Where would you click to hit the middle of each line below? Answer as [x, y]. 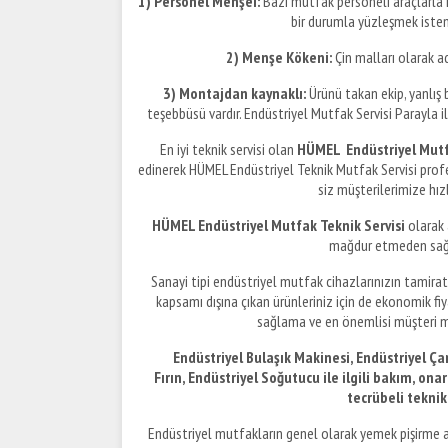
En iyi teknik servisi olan [228, 148]
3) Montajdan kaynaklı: [234, 92]
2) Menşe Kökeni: [278, 56]
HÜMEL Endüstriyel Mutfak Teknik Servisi [278, 224]
